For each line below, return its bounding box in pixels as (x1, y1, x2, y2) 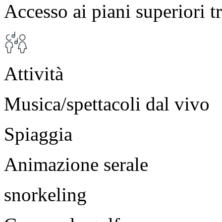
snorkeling (4, 183, 87, 205)
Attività (4, 62, 63, 84)
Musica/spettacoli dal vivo (4, 93, 210, 114)
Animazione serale (4, 153, 148, 175)
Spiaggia (4, 123, 72, 145)
